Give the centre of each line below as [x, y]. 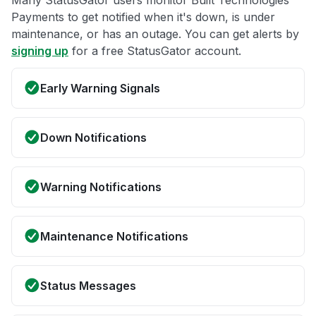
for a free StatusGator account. [155, 51]
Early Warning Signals [100, 89]
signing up [40, 51]
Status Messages [88, 286]
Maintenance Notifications [114, 237]
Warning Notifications [101, 187]
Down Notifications [93, 138]
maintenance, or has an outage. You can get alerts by [155, 34]
